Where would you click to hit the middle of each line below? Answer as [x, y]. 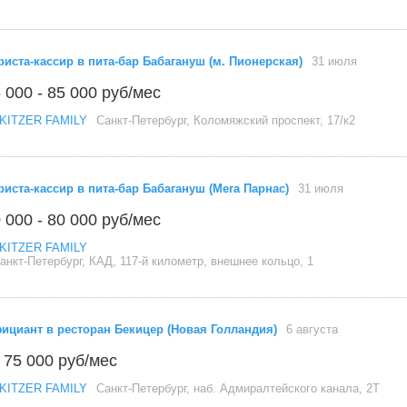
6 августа [312, 329]
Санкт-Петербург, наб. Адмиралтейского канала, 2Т [238, 388]
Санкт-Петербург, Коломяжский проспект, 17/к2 [226, 120]
